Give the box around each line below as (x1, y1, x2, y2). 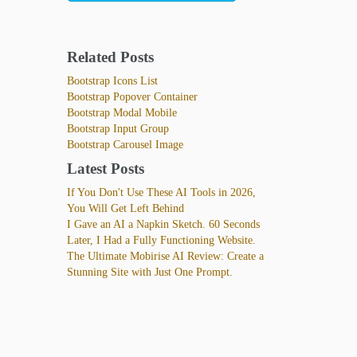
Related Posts (66, 48, 154, 65)
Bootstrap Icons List (66, 74, 158, 87)
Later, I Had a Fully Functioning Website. (66, 233, 256, 246)
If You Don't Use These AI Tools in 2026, (66, 186, 256, 198)
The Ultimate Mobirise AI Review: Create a (66, 249, 264, 262)
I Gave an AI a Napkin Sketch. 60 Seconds (66, 218, 260, 230)
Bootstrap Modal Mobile (66, 106, 177, 119)
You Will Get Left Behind (66, 202, 184, 214)
